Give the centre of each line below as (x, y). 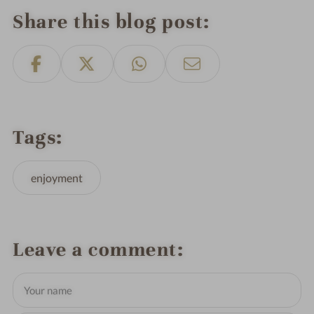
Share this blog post (108, 21)
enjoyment (57, 177)
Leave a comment (95, 250)
